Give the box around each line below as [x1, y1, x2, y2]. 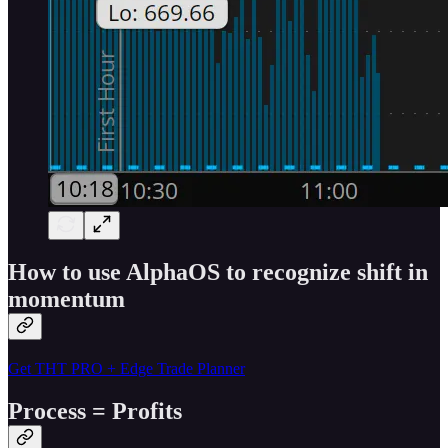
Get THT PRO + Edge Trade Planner [8, 360, 245, 378]
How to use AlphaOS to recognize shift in [8, 259, 428, 286]
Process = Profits [8, 398, 182, 425]
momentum [8, 286, 125, 313]
